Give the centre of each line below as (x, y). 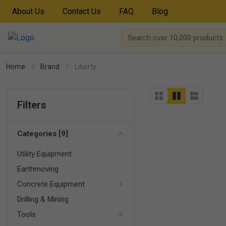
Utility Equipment (44, 154)
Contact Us (82, 11)
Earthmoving (38, 169)
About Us (28, 11)
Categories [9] (43, 134)
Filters (32, 105)
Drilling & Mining (43, 199)
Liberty (86, 67)
